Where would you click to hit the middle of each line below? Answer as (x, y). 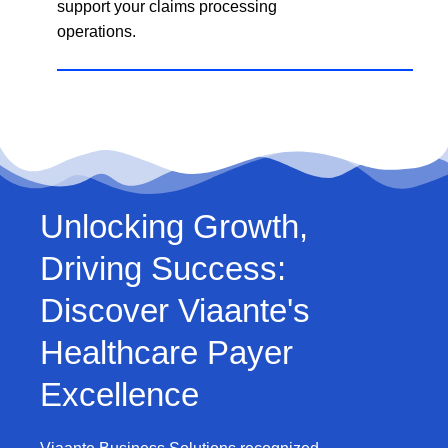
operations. (96, 31)
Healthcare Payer (166, 352)
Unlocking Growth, (174, 226)
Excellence (119, 394)
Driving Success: (163, 268)
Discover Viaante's (175, 310)
